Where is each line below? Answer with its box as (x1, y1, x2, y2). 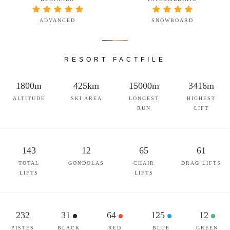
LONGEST (128, 95, 159, 101)
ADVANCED (40, 17, 75, 23)
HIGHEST (187, 95, 216, 101)
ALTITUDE (12, 95, 45, 101)
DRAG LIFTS (181, 160, 221, 166)
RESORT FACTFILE (64, 56, 166, 63)
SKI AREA (70, 95, 102, 101)
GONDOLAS (68, 160, 104, 166)
